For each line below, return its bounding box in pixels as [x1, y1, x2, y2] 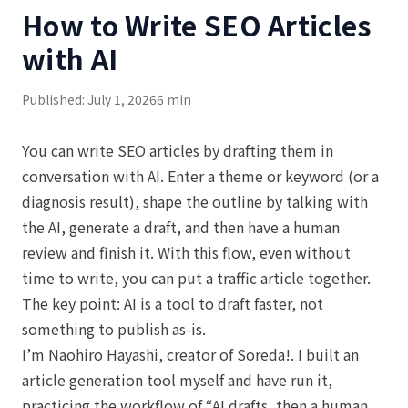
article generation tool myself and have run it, [22, 369, 332, 391]
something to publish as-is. [22, 318, 206, 340]
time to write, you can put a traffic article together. [22, 267, 371, 289]
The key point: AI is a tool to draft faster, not [22, 292, 323, 314]
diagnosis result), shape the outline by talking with [22, 190, 368, 212]
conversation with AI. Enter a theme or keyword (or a [22, 165, 379, 187]
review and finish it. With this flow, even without [22, 241, 351, 263]
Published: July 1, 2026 [22, 90, 157, 108]
